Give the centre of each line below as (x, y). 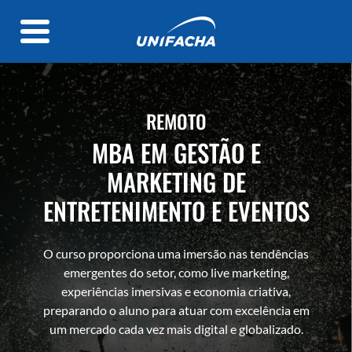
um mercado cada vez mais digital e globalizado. (176, 329)
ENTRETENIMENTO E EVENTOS (176, 211)
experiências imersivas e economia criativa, (176, 291)
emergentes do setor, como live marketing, (176, 272)
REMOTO (176, 121)
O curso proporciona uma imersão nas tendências (176, 253)
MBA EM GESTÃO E (176, 152)
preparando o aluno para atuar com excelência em (176, 310)
